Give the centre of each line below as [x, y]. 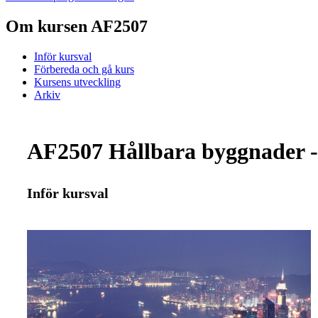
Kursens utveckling [77, 82]
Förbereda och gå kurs [84, 69]
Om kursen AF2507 [77, 26]
